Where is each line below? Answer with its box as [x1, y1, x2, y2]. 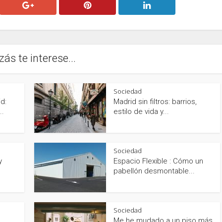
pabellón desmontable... [113, 166, 195, 175]
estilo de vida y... [113, 107, 169, 116]
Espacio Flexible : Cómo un [113, 157, 203, 166]
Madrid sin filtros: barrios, [113, 97, 197, 106]
